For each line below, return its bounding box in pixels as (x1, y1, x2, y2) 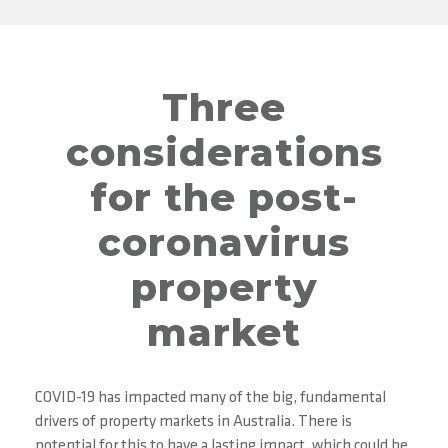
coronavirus (98, 219, 350, 266)
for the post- (90, 174, 358, 221)
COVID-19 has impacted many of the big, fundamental (35, 390, 386, 406)
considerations (65, 129, 383, 176)
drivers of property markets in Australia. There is (35, 414, 352, 430)
